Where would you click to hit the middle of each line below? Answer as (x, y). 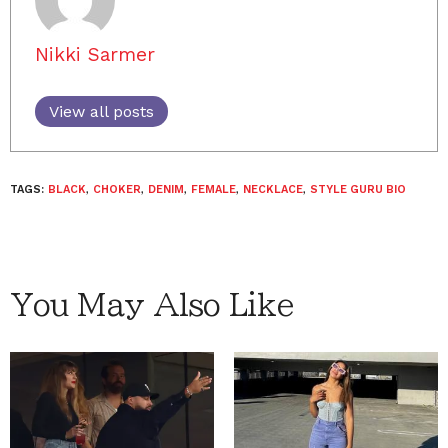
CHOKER (117, 189)
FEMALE (213, 189)
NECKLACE (273, 189)
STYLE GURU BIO (358, 189)
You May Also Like (152, 304)
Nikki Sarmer (95, 54)
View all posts (101, 111)
